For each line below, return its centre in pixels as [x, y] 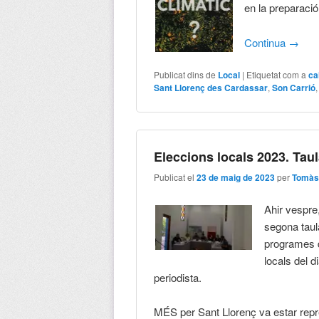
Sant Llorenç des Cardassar [211, 88]
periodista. [178, 278]
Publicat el [176, 177]
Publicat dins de [185, 75]
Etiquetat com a [277, 75]
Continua [267, 42]
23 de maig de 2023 [236, 177]
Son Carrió [294, 88]
